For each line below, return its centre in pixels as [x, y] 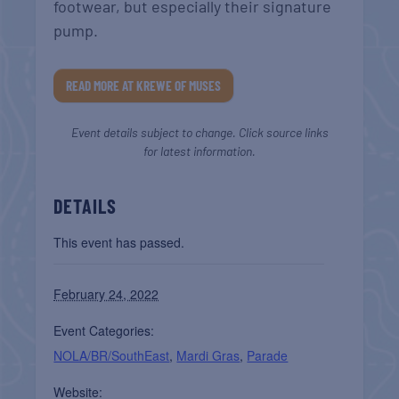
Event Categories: [104, 330]
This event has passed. [119, 242]
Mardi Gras [208, 355]
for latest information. [199, 151]
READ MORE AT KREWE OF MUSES [144, 85]
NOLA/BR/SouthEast [112, 355]
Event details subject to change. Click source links [199, 132]
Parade [268, 355]
